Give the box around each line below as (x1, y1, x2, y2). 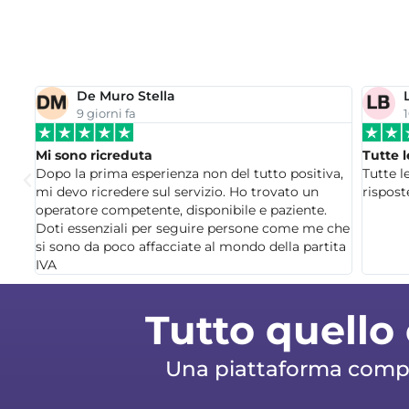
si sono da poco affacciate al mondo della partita (36, 238, 346, 256)
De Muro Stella (77, 88, 175, 105)
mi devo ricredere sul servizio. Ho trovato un (36, 184, 319, 201)
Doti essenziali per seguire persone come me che (36, 220, 350, 237)
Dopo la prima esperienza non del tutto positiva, (36, 165, 343, 183)
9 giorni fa (77, 107, 136, 121)
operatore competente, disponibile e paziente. (36, 202, 327, 219)
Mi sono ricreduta (36, 147, 152, 164)
